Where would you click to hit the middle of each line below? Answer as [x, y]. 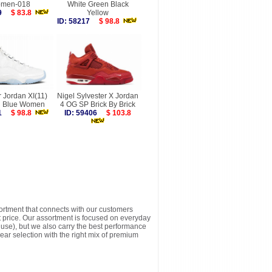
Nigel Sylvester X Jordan [98, 96]
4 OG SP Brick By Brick [98, 104]
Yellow [98, 13]
